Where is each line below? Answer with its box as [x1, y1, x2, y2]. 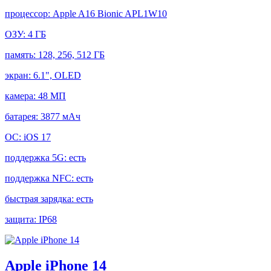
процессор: [5, 8, 53, 19]
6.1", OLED [33, 70, 81, 81]
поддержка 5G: [5, 152, 69, 163]
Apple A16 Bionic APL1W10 [53, 8, 167, 19]
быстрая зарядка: [5, 194, 76, 204]
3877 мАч [41, 111, 80, 122]
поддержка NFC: [5, 173, 76, 184]
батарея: [5, 111, 41, 122]
